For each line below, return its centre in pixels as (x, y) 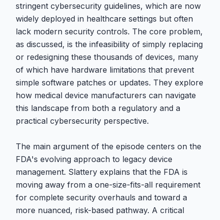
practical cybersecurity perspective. (82, 121)
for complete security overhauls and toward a (101, 197)
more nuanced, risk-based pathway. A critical (100, 210)
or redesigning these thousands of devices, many (107, 57)
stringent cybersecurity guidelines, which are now (108, 6)
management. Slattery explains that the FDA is (102, 172)
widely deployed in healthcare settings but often (104, 19)
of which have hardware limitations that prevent (105, 70)
